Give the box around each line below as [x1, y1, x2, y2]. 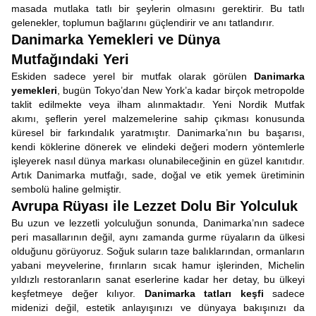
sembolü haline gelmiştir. [11, 183, 121, 195]
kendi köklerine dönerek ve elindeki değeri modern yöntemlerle [11, 141, 305, 152]
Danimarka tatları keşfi [144, 288, 264, 299]
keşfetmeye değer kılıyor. [11, 288, 145, 299]
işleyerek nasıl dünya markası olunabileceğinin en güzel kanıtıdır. [11, 155, 305, 166]
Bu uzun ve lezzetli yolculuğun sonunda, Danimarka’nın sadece [11, 217, 305, 229]
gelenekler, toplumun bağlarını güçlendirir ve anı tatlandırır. [11, 17, 274, 28]
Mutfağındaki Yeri [11, 51, 129, 67]
